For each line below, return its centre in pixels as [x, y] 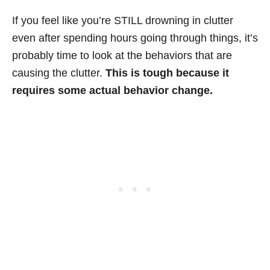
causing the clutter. [59, 73]
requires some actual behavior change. [112, 90]
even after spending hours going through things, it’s [135, 38]
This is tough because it [167, 73]
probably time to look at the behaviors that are [122, 55]
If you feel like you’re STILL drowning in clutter [123, 20]
